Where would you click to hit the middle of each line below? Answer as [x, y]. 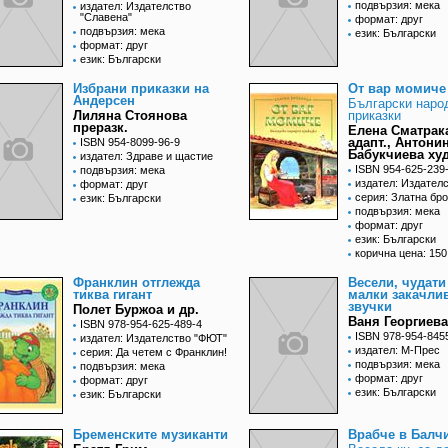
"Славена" [106, 17]
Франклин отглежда [136, 283]
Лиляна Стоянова [130, 116]
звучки [370, 307]
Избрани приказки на [141, 89]
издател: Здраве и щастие [146, 156]
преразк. [100, 128]
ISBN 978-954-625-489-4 [141, 324]
